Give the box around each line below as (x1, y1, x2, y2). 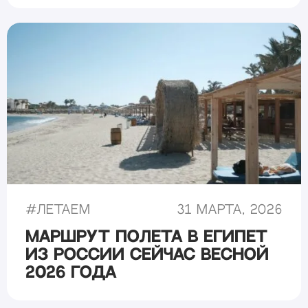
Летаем (37, 203, 91, 216)
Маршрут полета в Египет (25, 230, 268, 245)
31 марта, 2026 (177, 203, 283, 216)
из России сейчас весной (25, 247, 269, 263)
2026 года (25, 265, 117, 280)
